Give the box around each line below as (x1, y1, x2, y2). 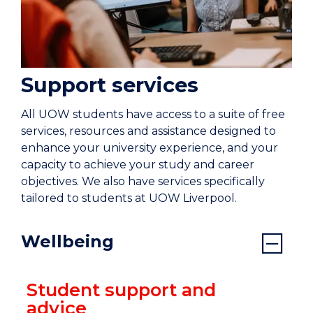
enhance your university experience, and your (21, 141, 278, 155)
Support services (21, 73, 198, 98)
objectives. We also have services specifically (21, 175, 265, 189)
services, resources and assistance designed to (21, 124, 276, 138)
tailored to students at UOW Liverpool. (21, 191, 237, 205)
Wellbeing (21, 231, 114, 252)
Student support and (26, 279, 216, 301)
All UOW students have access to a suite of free (21, 108, 285, 122)
